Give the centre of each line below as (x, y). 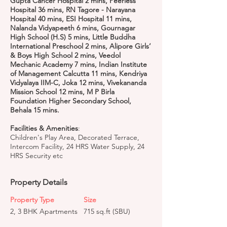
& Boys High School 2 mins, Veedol (65, 55)
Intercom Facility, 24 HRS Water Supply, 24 (77, 146)
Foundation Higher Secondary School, (71, 101)
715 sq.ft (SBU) (107, 211)
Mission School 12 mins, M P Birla (62, 92)
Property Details (39, 182)
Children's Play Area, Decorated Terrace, (75, 137)
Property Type (32, 200)
